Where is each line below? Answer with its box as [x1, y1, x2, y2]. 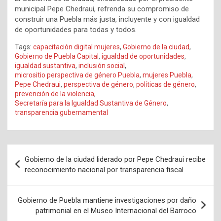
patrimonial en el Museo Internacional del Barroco [36, 206, 196, 215]
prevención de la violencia [15, 89, 94, 98]
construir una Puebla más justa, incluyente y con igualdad [15, 14, 200, 24]
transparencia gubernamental [15, 108, 108, 116]
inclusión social [78, 61, 125, 70]
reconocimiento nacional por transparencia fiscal [25, 165, 184, 174]
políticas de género [136, 80, 195, 88]
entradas [7, 176, 57, 190]
